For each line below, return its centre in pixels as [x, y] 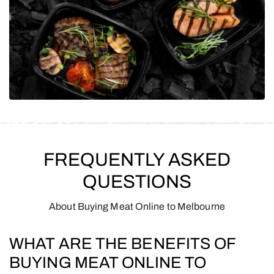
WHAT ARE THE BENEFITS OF [123, 243]
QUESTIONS [137, 181]
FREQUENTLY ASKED [137, 159]
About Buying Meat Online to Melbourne [137, 206]
